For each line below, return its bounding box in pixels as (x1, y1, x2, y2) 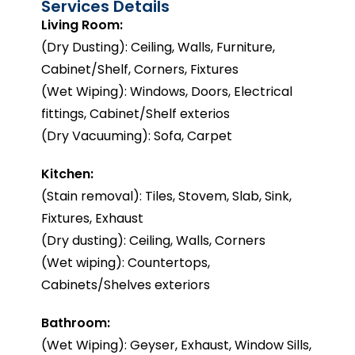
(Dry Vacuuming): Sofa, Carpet (41, 127, 233, 145)
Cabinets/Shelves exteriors (41, 276, 211, 294)
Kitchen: (41, 165, 94, 183)
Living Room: (41, 16, 124, 34)
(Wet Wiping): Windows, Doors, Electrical (41, 82, 293, 101)
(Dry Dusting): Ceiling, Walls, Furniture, (41, 38, 276, 56)
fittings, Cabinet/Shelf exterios (41, 105, 231, 123)
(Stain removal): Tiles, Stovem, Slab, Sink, (41, 187, 292, 205)
